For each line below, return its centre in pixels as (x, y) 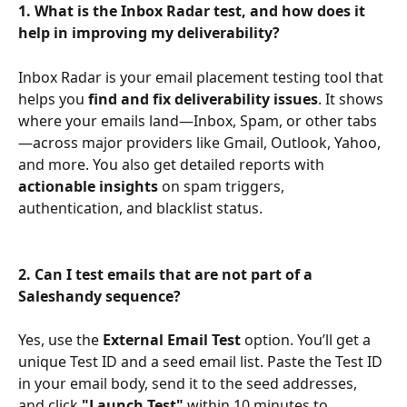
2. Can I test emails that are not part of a (167, 274)
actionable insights (88, 186)
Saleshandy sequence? (99, 296)
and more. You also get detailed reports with (173, 164)
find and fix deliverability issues (203, 99)
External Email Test (172, 340)
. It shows (352, 99)
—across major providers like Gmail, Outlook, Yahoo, (201, 142)
